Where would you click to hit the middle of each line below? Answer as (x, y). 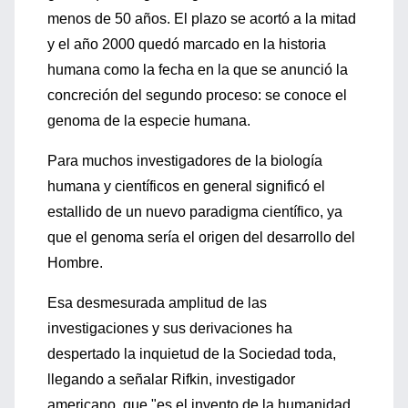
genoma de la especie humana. (149, 121)
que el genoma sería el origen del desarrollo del (201, 237)
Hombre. (75, 263)
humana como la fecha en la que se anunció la (198, 70)
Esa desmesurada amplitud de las (157, 303)
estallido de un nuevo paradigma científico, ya (195, 212)
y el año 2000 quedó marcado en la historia (187, 44)
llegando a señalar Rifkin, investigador (171, 379)
